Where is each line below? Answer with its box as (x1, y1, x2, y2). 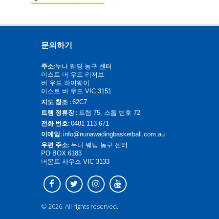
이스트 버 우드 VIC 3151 (41, 88, 111, 95)
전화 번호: (41, 119, 71, 128)
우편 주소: (41, 140, 71, 149)
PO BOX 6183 (41, 150, 82, 157)
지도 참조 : (41, 97, 72, 106)
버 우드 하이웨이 (41, 79, 89, 87)
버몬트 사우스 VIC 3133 (41, 158, 109, 165)
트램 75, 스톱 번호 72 (78, 109, 140, 116)
